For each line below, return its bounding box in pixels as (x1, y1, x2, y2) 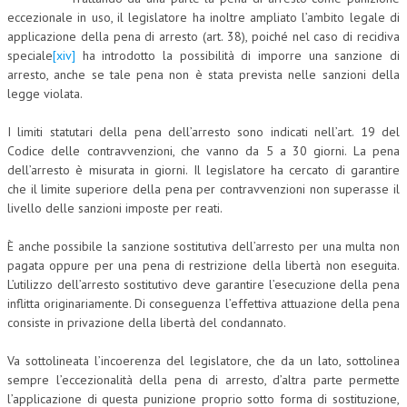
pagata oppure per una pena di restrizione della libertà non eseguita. (7, 257, 400, 274)
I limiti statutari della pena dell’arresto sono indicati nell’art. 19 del (7, 124, 400, 141)
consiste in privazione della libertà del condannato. (7, 314, 286, 332)
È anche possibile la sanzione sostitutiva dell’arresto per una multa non (7, 238, 400, 255)
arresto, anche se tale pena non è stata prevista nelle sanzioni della (7, 66, 400, 84)
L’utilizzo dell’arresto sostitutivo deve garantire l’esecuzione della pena (7, 276, 400, 293)
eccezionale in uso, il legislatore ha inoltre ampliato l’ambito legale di (7, 9, 400, 26)
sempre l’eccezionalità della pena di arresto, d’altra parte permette (7, 372, 400, 389)
